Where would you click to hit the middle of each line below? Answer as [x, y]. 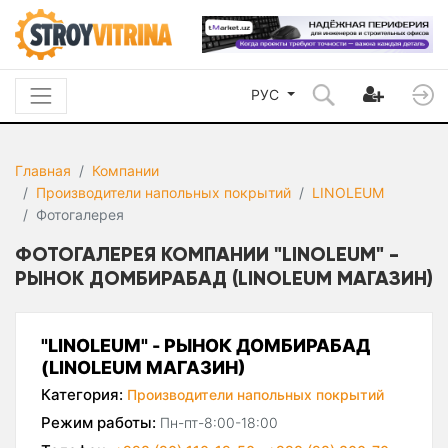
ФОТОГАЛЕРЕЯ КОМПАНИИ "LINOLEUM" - [207, 254]
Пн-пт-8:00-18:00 [219, 423]
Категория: [82, 395]
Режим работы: [98, 423]
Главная [43, 171]
